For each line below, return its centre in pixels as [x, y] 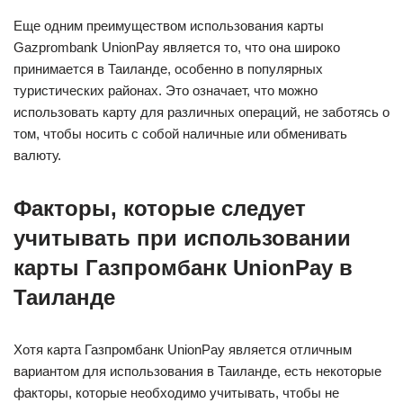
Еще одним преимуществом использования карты [169, 26]
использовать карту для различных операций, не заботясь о [201, 112]
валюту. [37, 155]
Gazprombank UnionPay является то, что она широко [177, 47]
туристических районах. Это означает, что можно [166, 90]
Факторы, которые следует [160, 208]
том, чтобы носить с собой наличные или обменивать [180, 134]
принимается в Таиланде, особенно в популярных [168, 69]
